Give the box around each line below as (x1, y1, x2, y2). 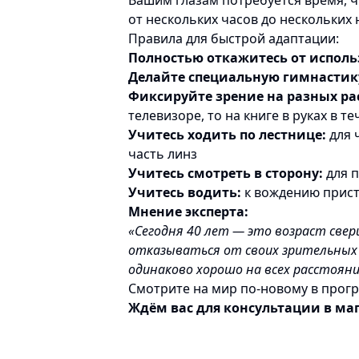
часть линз (128, 145, 197, 163)
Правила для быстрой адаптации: (128, 30, 339, 47)
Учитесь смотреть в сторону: (128, 164, 323, 182)
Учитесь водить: (128, 184, 241, 201)
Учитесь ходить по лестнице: (128, 126, 326, 143)
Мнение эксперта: (128, 203, 248, 220)
